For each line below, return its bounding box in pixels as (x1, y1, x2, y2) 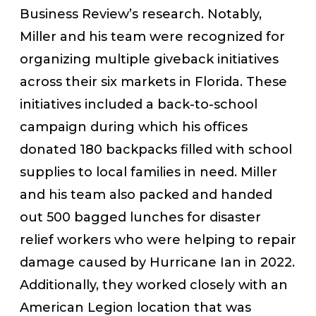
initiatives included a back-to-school (20, 96, 257, 112)
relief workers (20, 231, 114, 248)
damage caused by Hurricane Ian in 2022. (20, 254, 295, 270)
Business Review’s (20, 6, 138, 22)
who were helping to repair (114, 231, 296, 248)
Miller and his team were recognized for (20, 28, 285, 44)
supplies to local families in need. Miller (20, 164, 277, 180)
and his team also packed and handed (20, 186, 272, 202)
